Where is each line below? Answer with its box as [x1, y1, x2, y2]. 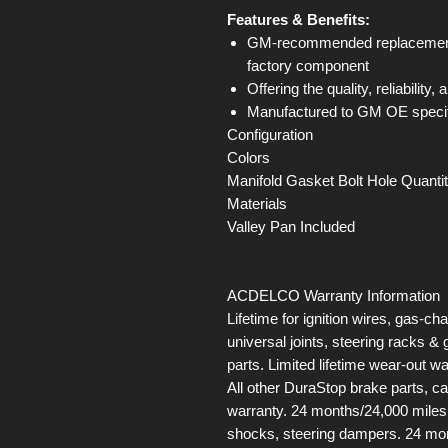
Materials [227, 195, 287, 213]
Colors [227, 149, 270, 167]
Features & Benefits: [227, 11, 370, 29]
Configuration [227, 126, 313, 144]
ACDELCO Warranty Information [227, 287, 440, 305]
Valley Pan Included [227, 218, 355, 236]
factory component [247, 57, 369, 75]
